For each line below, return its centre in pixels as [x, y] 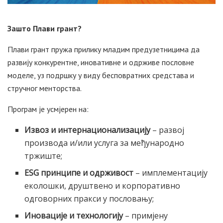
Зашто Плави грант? [45, 28]
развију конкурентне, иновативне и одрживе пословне [101, 62]
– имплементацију [171, 172]
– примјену [146, 215]
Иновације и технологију [74, 215]
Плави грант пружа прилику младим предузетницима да [104, 49]
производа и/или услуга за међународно [105, 143]
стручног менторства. [45, 88]
